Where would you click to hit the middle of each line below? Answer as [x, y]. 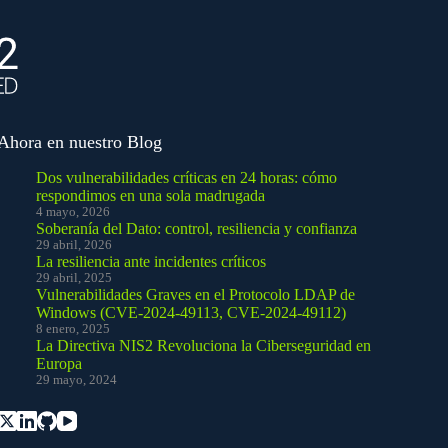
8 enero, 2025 [73, 328]
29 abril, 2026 [74, 244]
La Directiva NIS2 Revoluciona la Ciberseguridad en [204, 345]
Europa [59, 363]
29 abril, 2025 [74, 277]
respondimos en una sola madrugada [151, 195]
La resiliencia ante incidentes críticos [151, 261]
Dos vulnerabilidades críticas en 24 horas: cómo [187, 177]
